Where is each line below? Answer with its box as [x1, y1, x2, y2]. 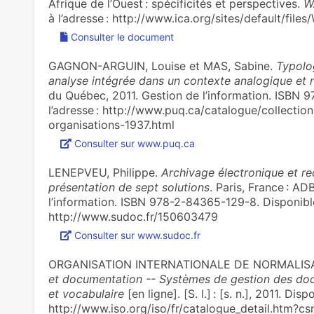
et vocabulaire [48, 287, 124, 301]
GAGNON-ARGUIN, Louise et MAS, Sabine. [48, 59, 276, 73]
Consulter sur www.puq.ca [74, 137, 195, 149]
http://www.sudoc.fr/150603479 [48, 210, 218, 224]
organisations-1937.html [48, 118, 175, 132]
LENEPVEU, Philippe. [48, 165, 161, 179]
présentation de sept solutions [48, 180, 210, 194]
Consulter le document [70, 31, 174, 43]
